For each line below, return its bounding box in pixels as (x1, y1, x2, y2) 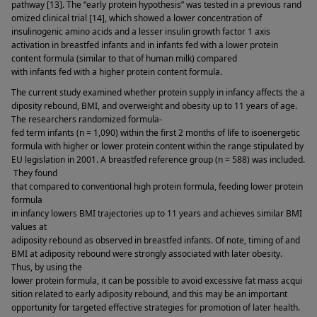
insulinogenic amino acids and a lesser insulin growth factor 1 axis (11, 25, 270, 38)
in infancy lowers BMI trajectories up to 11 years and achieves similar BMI (11, 207, 304, 220)
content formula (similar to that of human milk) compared (11, 52, 237, 64)
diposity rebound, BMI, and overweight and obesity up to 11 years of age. (11, 100, 297, 113)
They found (11, 167, 57, 180)
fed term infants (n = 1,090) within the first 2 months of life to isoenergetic (11, 127, 300, 139)
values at (11, 221, 47, 234)
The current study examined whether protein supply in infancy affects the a (11, 86, 305, 99)
